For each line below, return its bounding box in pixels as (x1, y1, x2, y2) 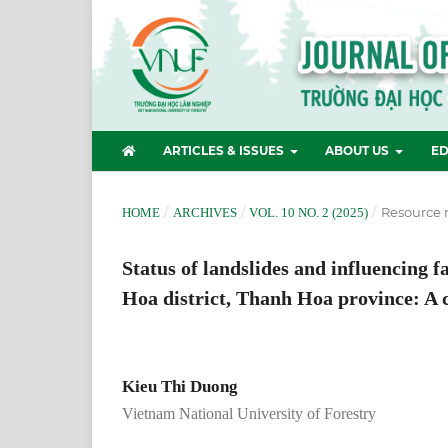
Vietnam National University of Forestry (122, 404, 376, 422)
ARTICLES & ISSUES (162, 142, 287, 158)
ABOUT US (325, 142, 393, 158)
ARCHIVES (172, 204, 237, 220)
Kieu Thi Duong (122, 376, 238, 396)
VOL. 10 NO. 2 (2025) (249, 204, 369, 220)
